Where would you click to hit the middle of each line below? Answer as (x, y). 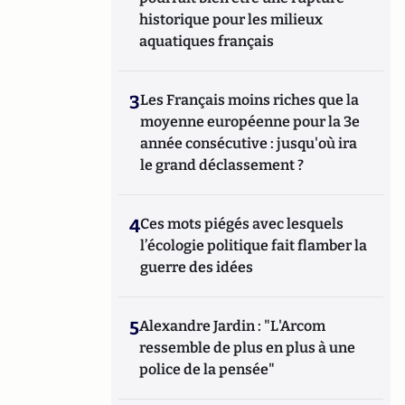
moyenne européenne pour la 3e (250, 122)
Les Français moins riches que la (250, 100)
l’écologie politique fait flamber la (254, 245)
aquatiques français (207, 41)
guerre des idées (197, 267)
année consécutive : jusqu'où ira (249, 143)
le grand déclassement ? (222, 165)
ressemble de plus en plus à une (248, 348)
